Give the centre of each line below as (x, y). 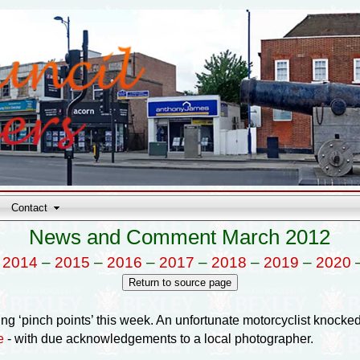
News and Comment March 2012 (180, 237)
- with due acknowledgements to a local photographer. (158, 338)
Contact (30, 208)
